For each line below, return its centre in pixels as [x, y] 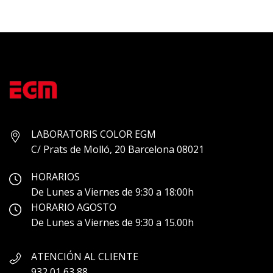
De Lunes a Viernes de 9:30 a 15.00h [112, 223]
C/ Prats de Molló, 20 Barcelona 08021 [118, 150]
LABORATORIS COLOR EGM [94, 134]
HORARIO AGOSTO [74, 207]
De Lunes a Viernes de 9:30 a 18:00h [112, 192]
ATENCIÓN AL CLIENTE [85, 257]
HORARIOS [55, 177]
